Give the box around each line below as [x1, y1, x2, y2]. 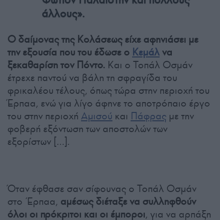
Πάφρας [131, 110, 166, 123]
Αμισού [81, 110, 112, 123]
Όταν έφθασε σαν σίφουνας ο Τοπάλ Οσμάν [7, 182, 196, 195]
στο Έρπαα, [7, 195, 60, 208]
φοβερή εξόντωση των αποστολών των [7, 122, 167, 136]
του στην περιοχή [7, 110, 81, 123]
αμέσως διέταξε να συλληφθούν [60, 195, 196, 208]
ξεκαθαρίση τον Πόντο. [7, 58, 105, 72]
